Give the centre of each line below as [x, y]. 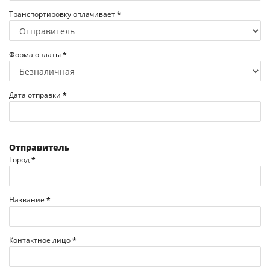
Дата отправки [36, 95]
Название [28, 199]
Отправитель [39, 147]
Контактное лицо [41, 240]
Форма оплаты [36, 54]
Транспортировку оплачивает [63, 14]
